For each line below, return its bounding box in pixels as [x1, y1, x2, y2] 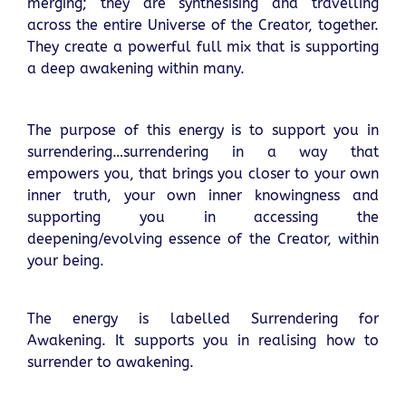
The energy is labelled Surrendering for [27, 310, 379, 328]
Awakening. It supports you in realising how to [27, 332, 379, 350]
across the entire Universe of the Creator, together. [27, 15, 379, 34]
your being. [27, 252, 104, 270]
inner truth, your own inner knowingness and [27, 187, 379, 205]
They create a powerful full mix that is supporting [27, 37, 379, 55]
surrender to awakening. [27, 353, 194, 372]
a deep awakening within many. [27, 59, 245, 77]
